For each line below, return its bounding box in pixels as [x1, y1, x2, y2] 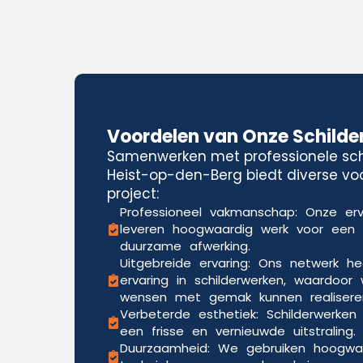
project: [107, 184, 159, 203]
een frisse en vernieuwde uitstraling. [120, 322, 356, 340]
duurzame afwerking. [120, 237, 250, 254]
